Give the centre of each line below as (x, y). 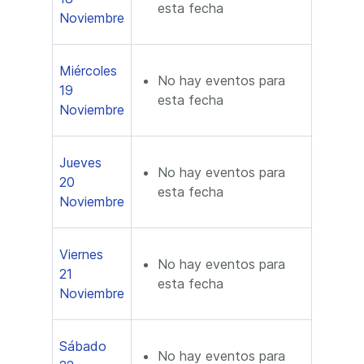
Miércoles (88, 71)
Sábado (83, 346)
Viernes (81, 254)
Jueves (80, 162)
